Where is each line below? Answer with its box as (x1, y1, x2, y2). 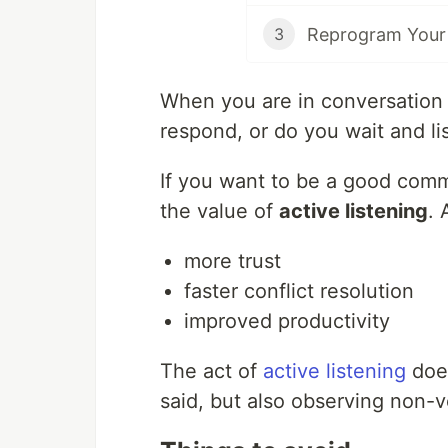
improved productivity (184, 309, 390, 334)
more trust (184, 249, 281, 274)
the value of (160, 199, 279, 224)
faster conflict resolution (184, 279, 414, 304)
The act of (160, 359, 263, 384)
